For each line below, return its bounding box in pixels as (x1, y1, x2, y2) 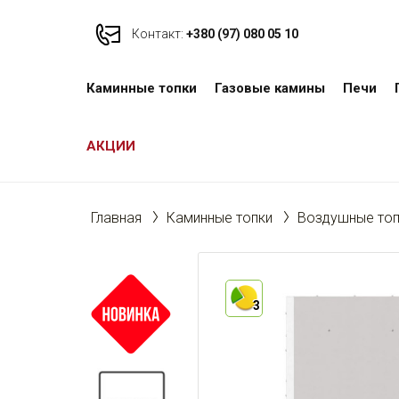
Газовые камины (215, 80, 325, 96)
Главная (91, 209, 142, 226)
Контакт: (132, 26, 183, 41)
